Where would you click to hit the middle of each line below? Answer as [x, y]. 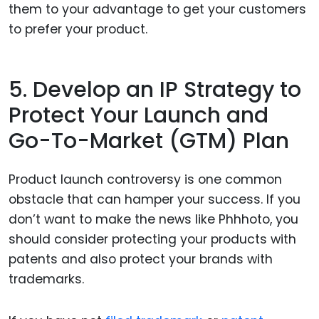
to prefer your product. [78, 30]
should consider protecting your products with [152, 240]
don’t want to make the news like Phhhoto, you [153, 220]
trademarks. [48, 279]
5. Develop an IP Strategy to [155, 89]
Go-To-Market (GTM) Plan [149, 141]
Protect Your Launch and [138, 115]
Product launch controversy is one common [145, 180]
